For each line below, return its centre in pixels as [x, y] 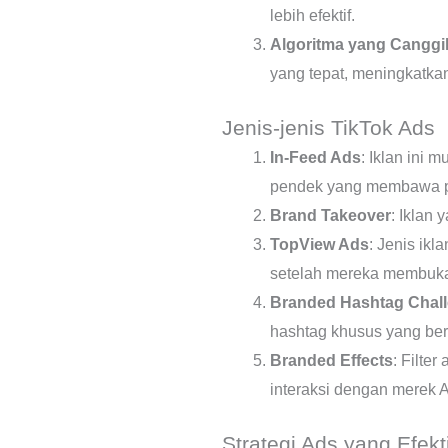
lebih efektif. [312, 15]
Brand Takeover [330, 215]
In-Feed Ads [315, 157]
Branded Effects [331, 360]
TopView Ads [319, 244]
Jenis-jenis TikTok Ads [328, 127]
